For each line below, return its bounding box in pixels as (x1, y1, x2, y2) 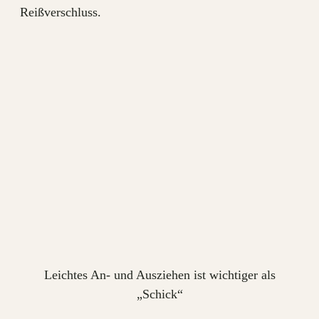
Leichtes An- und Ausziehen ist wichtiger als (43, 267, 276, 282)
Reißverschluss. (20, 4, 101, 19)
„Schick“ (136, 286, 183, 301)
